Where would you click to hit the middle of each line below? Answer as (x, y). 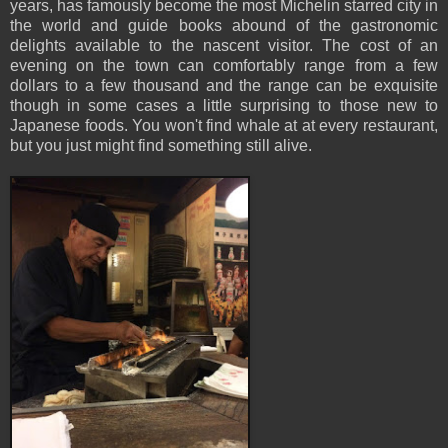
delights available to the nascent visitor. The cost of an (224, 45)
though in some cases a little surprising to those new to (224, 105)
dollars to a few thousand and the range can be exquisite (224, 85)
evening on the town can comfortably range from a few (224, 65)
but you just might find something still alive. (161, 145)
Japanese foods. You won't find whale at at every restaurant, (224, 125)
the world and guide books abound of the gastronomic (224, 25)
